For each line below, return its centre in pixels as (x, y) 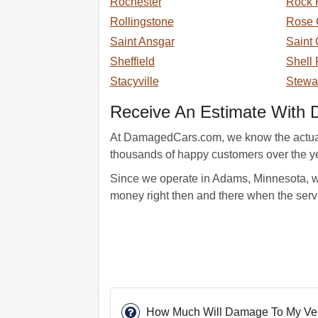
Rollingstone (142, 22)
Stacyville (134, 81)
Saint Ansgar (142, 42)
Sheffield (132, 61)
